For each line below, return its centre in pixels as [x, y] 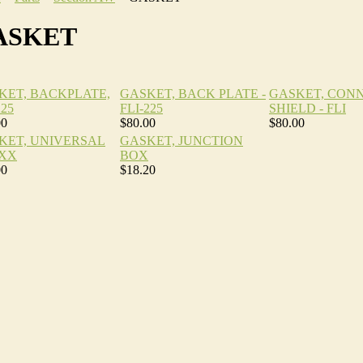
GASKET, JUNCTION [181, 140]
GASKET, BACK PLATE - [193, 93]
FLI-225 [141, 108]
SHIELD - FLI [307, 108]
